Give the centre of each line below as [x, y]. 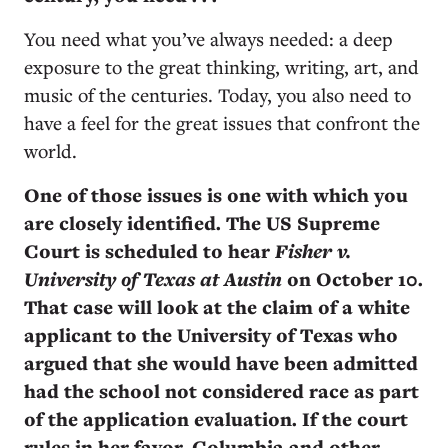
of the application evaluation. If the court [216, 418]
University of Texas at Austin [153, 278]
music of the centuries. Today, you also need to [217, 94]
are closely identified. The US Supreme [202, 222]
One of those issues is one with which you [216, 194]
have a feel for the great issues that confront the [222, 122]
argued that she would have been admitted [221, 362]
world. [50, 150]
